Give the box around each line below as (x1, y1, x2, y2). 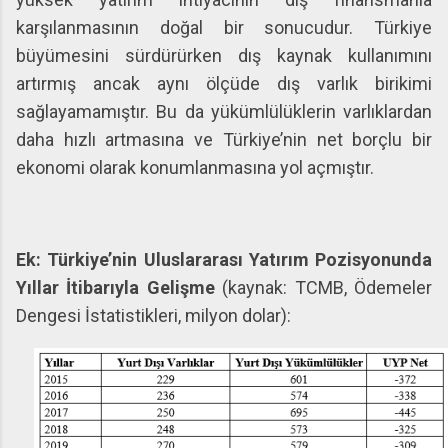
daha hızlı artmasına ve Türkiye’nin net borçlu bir (16, 129, 432, 151)
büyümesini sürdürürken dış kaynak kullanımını (16, 45, 432, 67)
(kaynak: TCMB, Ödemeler (222, 277, 433, 299)
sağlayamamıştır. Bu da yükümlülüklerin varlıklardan (16, 101, 432, 123)
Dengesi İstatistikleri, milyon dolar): (16, 305, 291, 327)
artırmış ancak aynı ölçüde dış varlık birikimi (16, 73, 432, 95)
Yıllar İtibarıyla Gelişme (16, 277, 223, 299)
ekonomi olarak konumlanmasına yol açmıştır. (16, 157, 374, 179)
